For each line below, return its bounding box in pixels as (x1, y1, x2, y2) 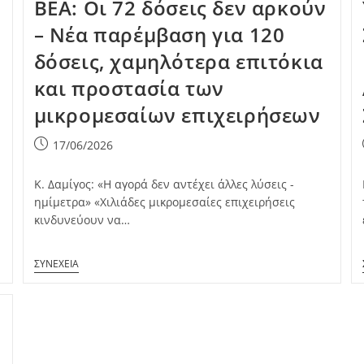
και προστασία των (33, 74, 224, 102)
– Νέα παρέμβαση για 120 (33, 20, 285, 48)
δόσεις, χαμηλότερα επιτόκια (33, 47, 323, 75)
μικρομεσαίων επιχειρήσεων (33, 101, 321, 128)
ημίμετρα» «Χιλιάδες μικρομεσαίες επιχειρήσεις (33, 193, 295, 210)
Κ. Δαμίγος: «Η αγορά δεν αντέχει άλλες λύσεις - (33, 175, 294, 192)
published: (32, 153, 92, 169)
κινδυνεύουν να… (33, 211, 130, 227)
